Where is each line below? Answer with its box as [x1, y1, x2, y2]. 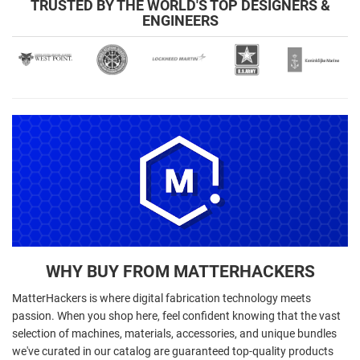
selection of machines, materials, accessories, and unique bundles [12, 327, 337, 341]
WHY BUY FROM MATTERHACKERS [45, 262, 315, 282]
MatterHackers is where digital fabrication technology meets [12, 292, 311, 305]
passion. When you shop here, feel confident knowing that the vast [12, 309, 341, 323]
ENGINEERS [141, 11, 219, 29]
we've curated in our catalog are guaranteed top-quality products [12, 345, 333, 358]
